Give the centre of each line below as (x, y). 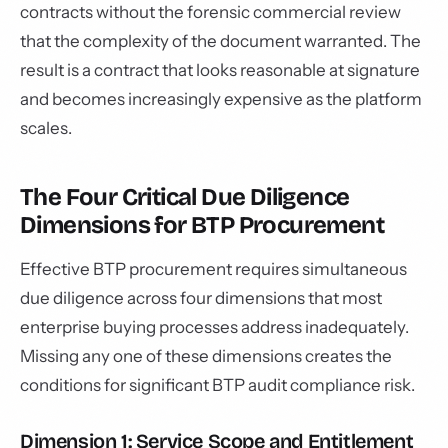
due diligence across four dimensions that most (201, 298)
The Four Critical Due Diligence (185, 197)
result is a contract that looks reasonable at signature (220, 70)
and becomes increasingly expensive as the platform (221, 99)
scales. (46, 128)
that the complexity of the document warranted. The (220, 41)
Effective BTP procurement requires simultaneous (213, 269)
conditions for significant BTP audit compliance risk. (217, 385)
